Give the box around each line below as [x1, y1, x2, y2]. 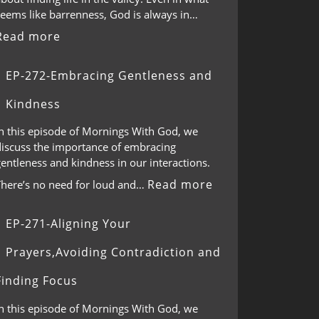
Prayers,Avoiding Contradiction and [6, 244, 221, 260]
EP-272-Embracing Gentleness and [6, 67, 212, 83]
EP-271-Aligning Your [6, 216, 131, 231]
